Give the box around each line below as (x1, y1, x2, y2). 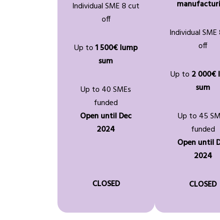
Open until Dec (80, 110, 132, 123)
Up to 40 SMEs (81, 83, 132, 97)
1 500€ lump (95, 42, 138, 55)
